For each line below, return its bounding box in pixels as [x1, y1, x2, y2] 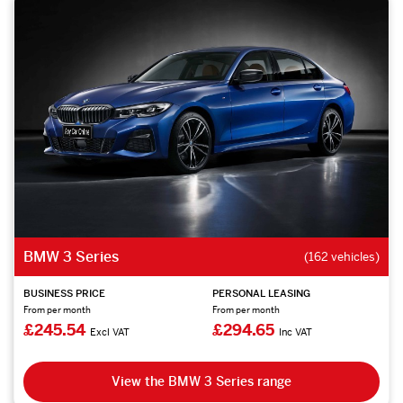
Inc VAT [278, 325, 312, 338]
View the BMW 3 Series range [112, 372, 291, 390]
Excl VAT [90, 325, 130, 338]
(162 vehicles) [304, 248, 380, 264]
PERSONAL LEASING [211, 286, 310, 300]
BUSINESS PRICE [23, 286, 105, 300]
